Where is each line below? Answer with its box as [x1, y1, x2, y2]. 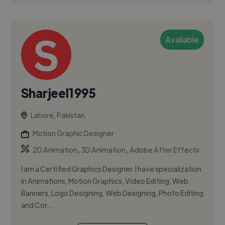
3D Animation [81, 145, 126, 155]
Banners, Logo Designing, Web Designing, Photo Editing [21, 188, 204, 198]
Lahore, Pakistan [31, 110, 85, 120]
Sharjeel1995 [21, 85, 96, 101]
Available [165, 34, 199, 45]
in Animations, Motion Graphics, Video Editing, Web [21, 176, 189, 186]
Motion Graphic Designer [33, 129, 115, 138]
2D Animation [33, 145, 78, 155]
